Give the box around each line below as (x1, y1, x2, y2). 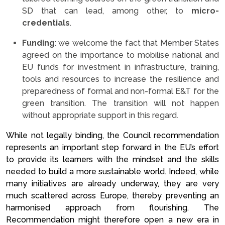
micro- (191, 6, 219, 16)
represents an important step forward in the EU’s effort (6, 143, 219, 152)
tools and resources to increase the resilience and (22, 74, 219, 84)
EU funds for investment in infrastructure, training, (22, 62, 219, 72)
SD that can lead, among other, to (22, 6, 191, 16)
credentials (22, 18, 70, 28)
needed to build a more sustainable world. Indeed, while (6, 167, 219, 176)
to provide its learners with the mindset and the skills (6, 155, 219, 164)
